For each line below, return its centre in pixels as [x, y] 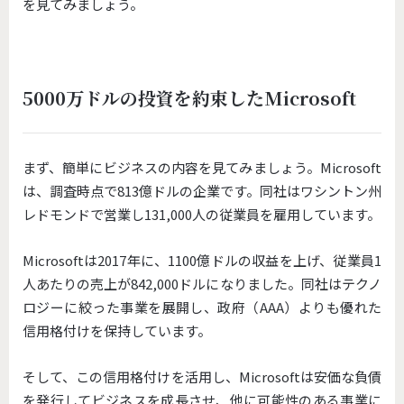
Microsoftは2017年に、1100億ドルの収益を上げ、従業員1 [202, 261]
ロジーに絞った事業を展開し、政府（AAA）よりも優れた [202, 308]
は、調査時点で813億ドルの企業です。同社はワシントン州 [202, 191]
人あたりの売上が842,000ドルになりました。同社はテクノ [202, 284]
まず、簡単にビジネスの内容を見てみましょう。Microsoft [202, 168]
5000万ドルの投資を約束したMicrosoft [189, 97]
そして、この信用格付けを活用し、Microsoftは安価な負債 [202, 377]
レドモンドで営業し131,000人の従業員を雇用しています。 [202, 215]
